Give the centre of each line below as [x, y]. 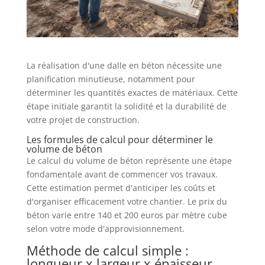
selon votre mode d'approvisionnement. [105, 228]
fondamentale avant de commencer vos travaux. [122, 174]
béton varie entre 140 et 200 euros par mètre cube [127, 215]
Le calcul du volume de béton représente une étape [129, 160]
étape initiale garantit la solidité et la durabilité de [126, 106]
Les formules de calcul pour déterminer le [119, 139]
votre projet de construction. [83, 119]
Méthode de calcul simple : [107, 250]
